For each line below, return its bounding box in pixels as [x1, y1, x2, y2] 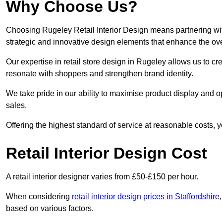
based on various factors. [6, 204, 94, 213]
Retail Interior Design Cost [6, 144, 207, 163]
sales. [6, 101, 27, 110]
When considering [6, 192, 72, 201]
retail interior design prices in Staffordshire [72, 192, 220, 201]
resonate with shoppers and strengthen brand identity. [6, 69, 193, 78]
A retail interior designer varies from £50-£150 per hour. [6, 172, 198, 181]
